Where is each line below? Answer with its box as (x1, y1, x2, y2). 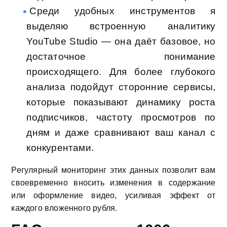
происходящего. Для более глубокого (26, 66, 216, 78)
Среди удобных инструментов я (29, 6, 216, 17)
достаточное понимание (26, 51, 216, 62)
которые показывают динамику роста (26, 97, 216, 108)
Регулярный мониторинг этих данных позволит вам (11, 166, 216, 175)
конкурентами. (26, 142, 94, 154)
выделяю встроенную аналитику (26, 21, 216, 32)
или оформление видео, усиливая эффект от (11, 191, 216, 200)
